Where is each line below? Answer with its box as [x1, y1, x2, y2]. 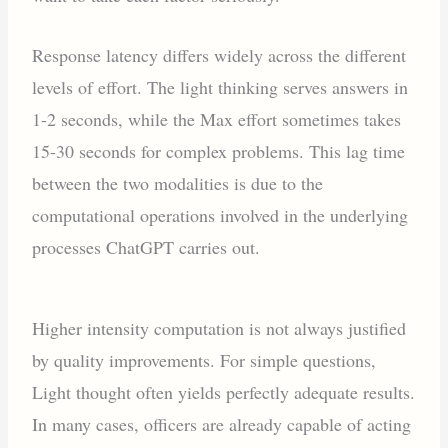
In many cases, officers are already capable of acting [32, 412, 412, 437]
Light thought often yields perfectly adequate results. [32, 380, 416, 405]
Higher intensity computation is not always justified [32, 316, 407, 341]
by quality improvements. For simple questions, [32, 348, 377, 373]
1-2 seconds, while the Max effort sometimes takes [32, 107, 402, 132]
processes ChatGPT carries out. [32, 235, 261, 260]
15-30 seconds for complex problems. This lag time [32, 139, 406, 164]
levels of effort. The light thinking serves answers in [32, 75, 409, 100]
